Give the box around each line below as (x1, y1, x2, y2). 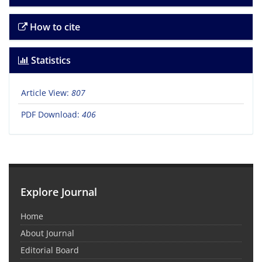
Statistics (29, 54, 71, 67)
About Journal (20, 227, 74, 239)
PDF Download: (21, 109, 82, 120)
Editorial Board (20, 244, 79, 256)
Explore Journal (20, 185, 97, 199)
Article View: (21, 87, 71, 99)
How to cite (27, 20, 80, 34)
